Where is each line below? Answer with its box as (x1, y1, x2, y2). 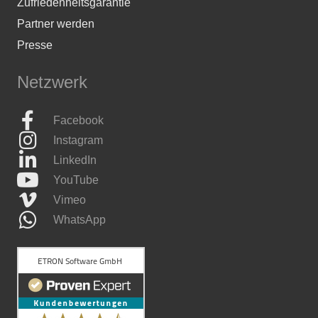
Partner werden (17, 17, 94, 30)
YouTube (53, 173, 99, 186)
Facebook (53, 114, 104, 126)
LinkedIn (53, 153, 97, 166)
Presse (17, 38, 53, 51)
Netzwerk (17, 72, 87, 92)
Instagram (53, 133, 104, 146)
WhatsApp (53, 213, 106, 226)
